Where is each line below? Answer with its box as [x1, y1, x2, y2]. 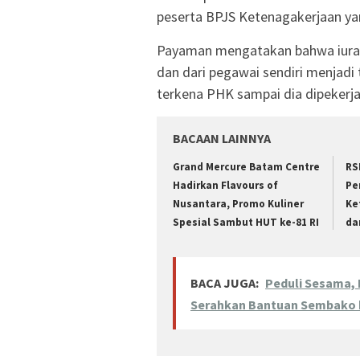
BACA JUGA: [190, 275, 259, 292]
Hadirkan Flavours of [173, 178, 278, 192]
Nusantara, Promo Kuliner [173, 196, 304, 211]
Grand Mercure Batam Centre [173, 159, 320, 174]
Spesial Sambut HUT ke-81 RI [173, 215, 319, 229]
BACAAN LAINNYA [173, 129, 271, 146]
